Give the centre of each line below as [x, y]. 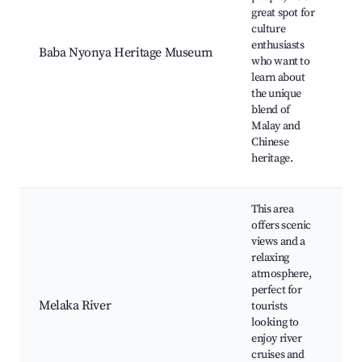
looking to [275, 323]
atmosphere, [282, 274]
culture [269, 29]
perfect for [277, 290]
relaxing [270, 258]
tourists [269, 307]
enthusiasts [278, 46]
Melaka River [75, 306]
